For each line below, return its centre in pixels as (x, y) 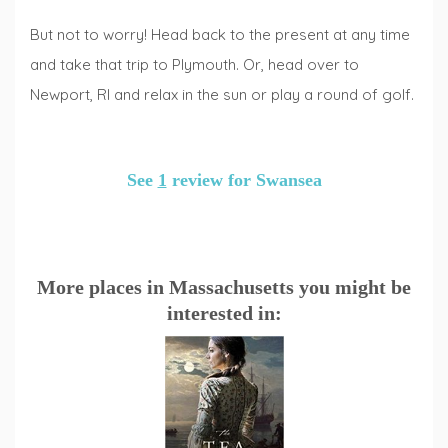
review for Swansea (244, 179)
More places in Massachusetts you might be (224, 286)
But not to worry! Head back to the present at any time (220, 35)
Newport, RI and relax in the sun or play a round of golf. (222, 95)
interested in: (224, 312)
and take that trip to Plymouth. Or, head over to (194, 65)
